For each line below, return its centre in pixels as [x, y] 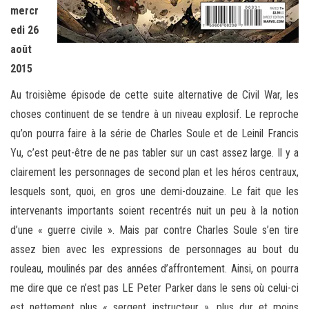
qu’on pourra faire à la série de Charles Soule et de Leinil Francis [154, 134]
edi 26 [24, 30]
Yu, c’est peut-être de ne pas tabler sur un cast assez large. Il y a [154, 153]
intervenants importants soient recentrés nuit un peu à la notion [154, 211]
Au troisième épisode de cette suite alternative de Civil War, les [154, 95]
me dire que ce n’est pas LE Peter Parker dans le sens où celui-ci [154, 288]
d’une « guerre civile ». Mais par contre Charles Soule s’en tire [154, 230]
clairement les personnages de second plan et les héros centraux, [154, 172]
